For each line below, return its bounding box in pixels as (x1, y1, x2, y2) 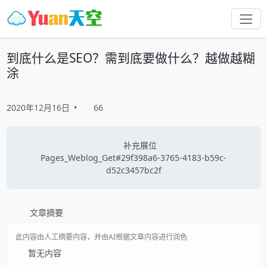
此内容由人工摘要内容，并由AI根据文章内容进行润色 (15, 231, 187, 242)
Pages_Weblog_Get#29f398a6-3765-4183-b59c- (41, 151, 226, 163)
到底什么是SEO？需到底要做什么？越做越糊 (6, 49, 255, 66)
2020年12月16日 (6, 101, 70, 113)
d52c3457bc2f (105, 164, 162, 176)
